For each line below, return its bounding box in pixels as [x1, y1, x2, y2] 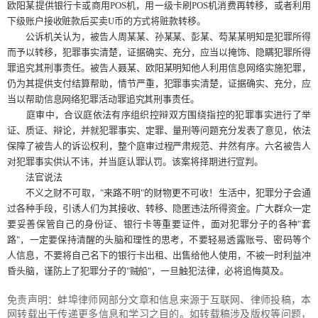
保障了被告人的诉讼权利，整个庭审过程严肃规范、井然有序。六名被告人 [7, 141, 311, 151]
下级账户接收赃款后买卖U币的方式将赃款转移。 [7, 16, 206, 26]
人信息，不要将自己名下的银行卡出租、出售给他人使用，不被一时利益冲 [7, 250, 311, 261]
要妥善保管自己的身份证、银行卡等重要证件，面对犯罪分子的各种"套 [7, 219, 311, 229]
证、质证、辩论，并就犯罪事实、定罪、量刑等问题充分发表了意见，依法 [7, 125, 311, 136]
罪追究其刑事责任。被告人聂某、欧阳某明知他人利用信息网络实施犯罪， [7, 62, 311, 73]
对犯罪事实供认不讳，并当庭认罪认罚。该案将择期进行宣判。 [7, 156, 264, 167]
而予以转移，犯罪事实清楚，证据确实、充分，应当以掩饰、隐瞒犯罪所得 [7, 47, 311, 57]
